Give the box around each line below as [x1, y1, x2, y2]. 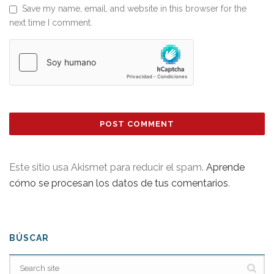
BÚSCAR [9, 233, 49, 243]
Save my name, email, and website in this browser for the [22, 4, 246, 13]
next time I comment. [9, 18, 92, 28]
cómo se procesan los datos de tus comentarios [9, 177, 228, 189]
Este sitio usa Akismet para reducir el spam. [9, 161, 206, 173]
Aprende [206, 161, 245, 173]
